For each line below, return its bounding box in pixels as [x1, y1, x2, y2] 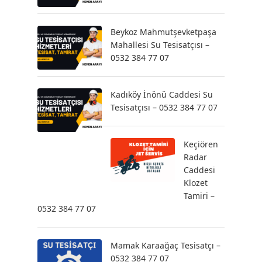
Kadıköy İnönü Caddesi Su [111, 89, 213, 101]
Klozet [184, 177, 208, 189]
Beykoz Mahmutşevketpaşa [111, 26, 216, 38]
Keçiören [184, 139, 218, 150]
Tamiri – [184, 190, 215, 202]
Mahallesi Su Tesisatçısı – [111, 39, 209, 51]
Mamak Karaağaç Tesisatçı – [111, 240, 220, 251]
